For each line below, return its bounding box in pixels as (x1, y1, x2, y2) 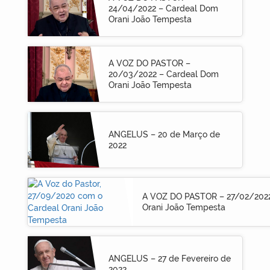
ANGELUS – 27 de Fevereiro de (108, 254, 231, 264)
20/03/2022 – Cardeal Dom (108, 69, 219, 80)
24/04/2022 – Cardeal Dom (108, 4, 218, 14)
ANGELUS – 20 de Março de (108, 130, 220, 140)
